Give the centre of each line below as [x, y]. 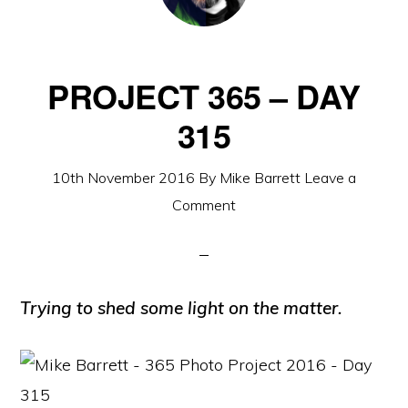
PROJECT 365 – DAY [204, 96]
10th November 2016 [123, 178]
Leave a [330, 178]
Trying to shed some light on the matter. [182, 308]
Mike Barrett [260, 178]
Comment [204, 205]
